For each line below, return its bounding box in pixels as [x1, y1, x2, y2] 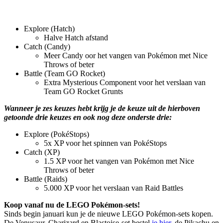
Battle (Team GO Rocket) [24, 69, 105, 78]
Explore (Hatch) [24, 24, 75, 33]
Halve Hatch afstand [44, 33, 108, 42]
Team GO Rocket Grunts [44, 87, 123, 96]
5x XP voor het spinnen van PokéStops [44, 139, 167, 148]
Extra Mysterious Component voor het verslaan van [44, 78, 206, 87]
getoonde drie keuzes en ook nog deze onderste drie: [4, 113, 172, 122]
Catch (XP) [24, 148, 60, 157]
